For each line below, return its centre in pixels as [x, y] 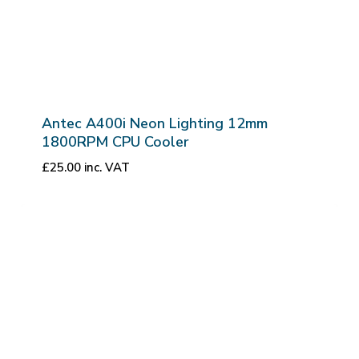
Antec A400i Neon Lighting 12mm [154, 123]
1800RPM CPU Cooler [115, 141]
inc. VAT [107, 167]
